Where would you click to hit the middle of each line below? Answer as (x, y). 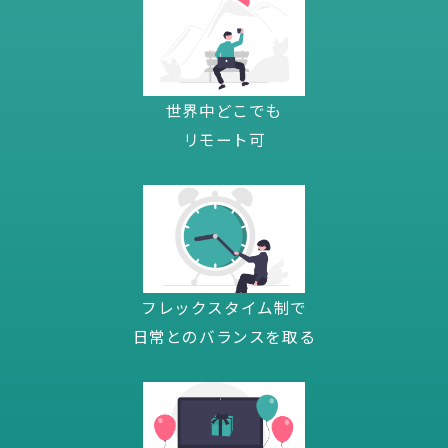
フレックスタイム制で (223, 306)
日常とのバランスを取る (224, 335)
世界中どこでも (224, 110)
